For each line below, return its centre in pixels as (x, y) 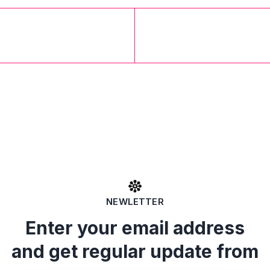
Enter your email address (135, 228)
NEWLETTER (135, 202)
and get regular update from (135, 251)
